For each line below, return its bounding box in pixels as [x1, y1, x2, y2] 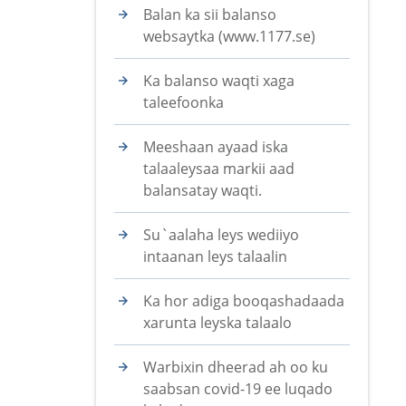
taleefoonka [143, 92, 224, 112]
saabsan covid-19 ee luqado [143, 379, 333, 399]
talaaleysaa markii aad [143, 159, 295, 179]
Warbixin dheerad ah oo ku [143, 357, 328, 377]
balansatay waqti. [143, 180, 262, 200]
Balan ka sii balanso [143, 5, 276, 24]
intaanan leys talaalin [143, 246, 287, 266]
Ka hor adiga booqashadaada [143, 291, 344, 311]
